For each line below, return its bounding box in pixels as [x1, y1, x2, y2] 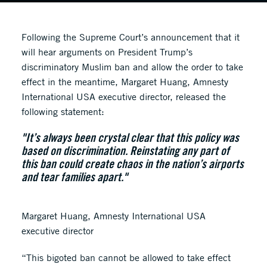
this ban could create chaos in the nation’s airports [21, 156, 244, 171]
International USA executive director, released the [21, 91, 226, 103]
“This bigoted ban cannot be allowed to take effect [21, 252, 231, 263]
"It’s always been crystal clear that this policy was [21, 130, 239, 145]
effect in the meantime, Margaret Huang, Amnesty [21, 76, 228, 88]
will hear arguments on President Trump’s [21, 46, 193, 58]
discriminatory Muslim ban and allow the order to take [21, 61, 243, 73]
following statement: [21, 105, 104, 117]
